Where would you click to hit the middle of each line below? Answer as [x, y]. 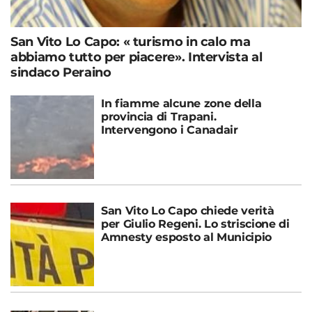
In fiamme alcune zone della [181, 103]
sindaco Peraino [61, 72]
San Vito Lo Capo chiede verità [188, 210]
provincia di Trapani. [159, 116]
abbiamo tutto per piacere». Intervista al [136, 57]
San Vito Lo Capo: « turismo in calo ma [131, 41]
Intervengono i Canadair [170, 130]
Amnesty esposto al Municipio [187, 237]
